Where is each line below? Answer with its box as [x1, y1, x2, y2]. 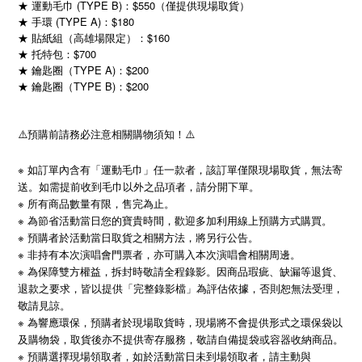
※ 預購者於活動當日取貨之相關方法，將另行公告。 [18, 229, 259, 246]
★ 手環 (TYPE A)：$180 [18, 14, 134, 30]
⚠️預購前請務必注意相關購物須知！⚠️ [18, 126, 195, 142]
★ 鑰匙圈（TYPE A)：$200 [18, 62, 149, 78]
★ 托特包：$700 [18, 46, 96, 62]
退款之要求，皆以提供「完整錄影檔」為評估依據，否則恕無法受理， [18, 280, 343, 297]
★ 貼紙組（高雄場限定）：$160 [18, 30, 170, 46]
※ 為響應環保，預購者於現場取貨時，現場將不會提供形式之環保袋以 [18, 314, 343, 330]
